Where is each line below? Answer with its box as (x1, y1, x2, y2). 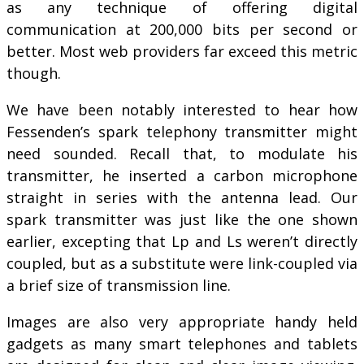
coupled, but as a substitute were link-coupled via (6, 253, 357, 273)
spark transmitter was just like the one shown (6, 209, 357, 229)
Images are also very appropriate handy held (6, 311, 357, 331)
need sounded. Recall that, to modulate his (6, 143, 357, 163)
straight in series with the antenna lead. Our (6, 187, 357, 207)
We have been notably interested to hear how (6, 99, 357, 119)
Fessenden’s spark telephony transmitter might (6, 121, 357, 141)
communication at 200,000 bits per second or (6, 19, 357, 39)
